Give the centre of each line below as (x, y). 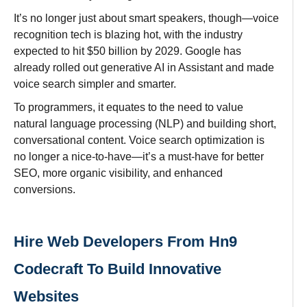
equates (126, 107)
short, (261, 123)
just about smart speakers (141, 18)
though (225, 18)
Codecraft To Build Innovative (118, 269)
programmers (60, 107)
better (250, 156)
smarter (156, 84)
